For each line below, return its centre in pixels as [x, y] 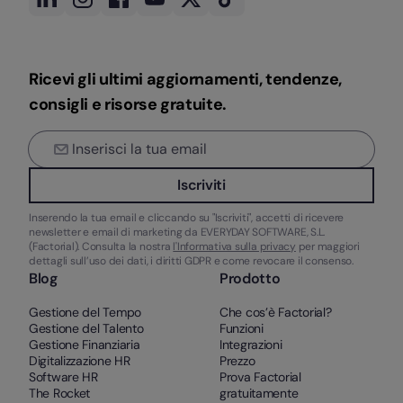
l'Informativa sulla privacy [234, 246]
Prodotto [250, 278]
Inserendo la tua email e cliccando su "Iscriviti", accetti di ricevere [187, 217]
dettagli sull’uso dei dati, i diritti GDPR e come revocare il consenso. [191, 260]
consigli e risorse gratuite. [128, 104]
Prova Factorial [260, 376]
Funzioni [242, 328]
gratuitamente [259, 393]
